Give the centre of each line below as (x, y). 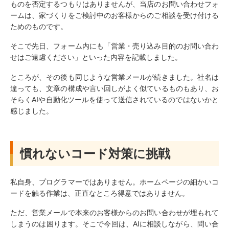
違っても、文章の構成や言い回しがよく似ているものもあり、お (114, 89)
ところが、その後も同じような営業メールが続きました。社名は (114, 77)
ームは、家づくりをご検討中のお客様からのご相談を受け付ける (114, 15)
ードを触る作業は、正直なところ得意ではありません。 (100, 193)
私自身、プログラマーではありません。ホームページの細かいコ (114, 182)
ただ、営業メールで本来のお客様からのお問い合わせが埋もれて (114, 213)
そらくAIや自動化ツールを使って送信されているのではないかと (114, 100)
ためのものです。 (39, 26)
